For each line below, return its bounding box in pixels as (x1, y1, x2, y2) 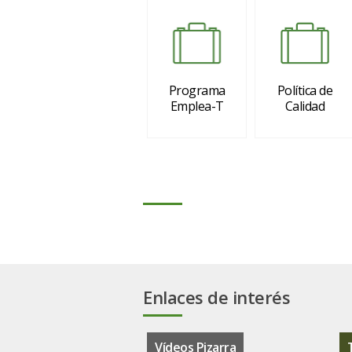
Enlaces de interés (143, 284, 290, 309)
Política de (277, 82, 333, 99)
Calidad (284, 97, 325, 115)
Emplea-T (170, 97, 224, 115)
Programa (168, 82, 225, 99)
